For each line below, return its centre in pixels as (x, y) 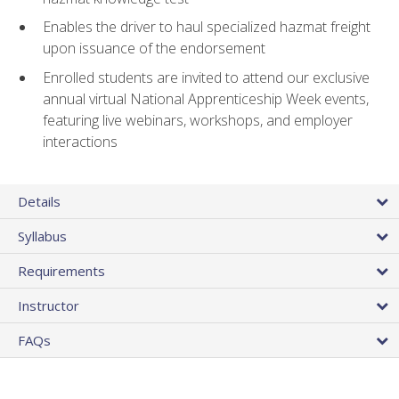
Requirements (61, 271)
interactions (80, 141)
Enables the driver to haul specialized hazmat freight (207, 27)
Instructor (49, 306)
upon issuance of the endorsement (154, 49)
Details (39, 202)
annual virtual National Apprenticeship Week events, (206, 98)
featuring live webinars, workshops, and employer (198, 120)
